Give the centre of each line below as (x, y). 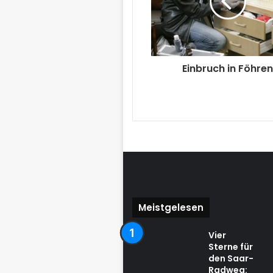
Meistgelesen (171, 208)
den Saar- (231, 259)
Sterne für (230, 247)
